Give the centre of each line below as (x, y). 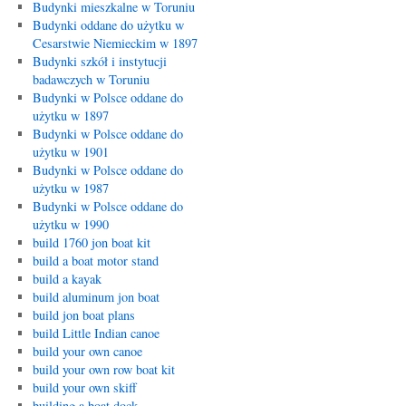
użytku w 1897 (70, 116)
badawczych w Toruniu (91, 79)
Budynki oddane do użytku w (108, 25)
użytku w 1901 (70, 152)
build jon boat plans (83, 315)
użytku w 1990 (70, 224)
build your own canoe (87, 351)
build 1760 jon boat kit (91, 242)
